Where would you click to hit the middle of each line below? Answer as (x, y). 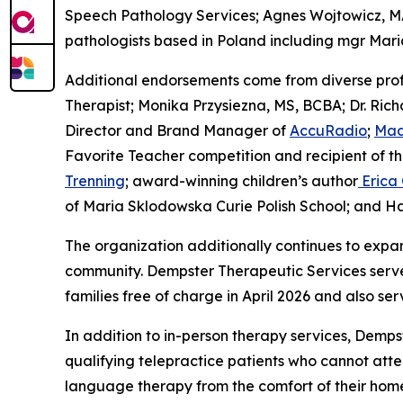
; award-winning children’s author (242, 180)
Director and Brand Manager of (177, 130)
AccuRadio (328, 130)
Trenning (95, 180)
